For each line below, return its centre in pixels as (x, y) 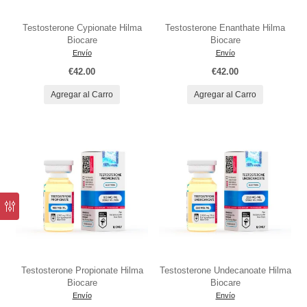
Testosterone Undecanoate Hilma (225, 270)
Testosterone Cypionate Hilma (82, 28)
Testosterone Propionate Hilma (82, 270)
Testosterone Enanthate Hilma (225, 28)
